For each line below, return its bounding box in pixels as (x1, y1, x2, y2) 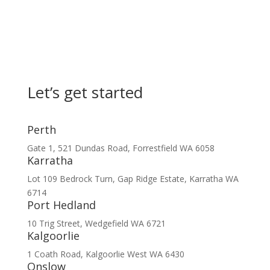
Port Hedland (27, 198, 96, 212)
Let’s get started (27, 81, 143, 103)
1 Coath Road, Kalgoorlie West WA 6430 (27, 248, 184, 260)
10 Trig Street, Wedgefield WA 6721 (27, 218, 166, 229)
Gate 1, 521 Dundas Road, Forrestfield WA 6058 (27, 142, 215, 154)
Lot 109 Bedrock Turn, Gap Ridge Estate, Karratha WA (27, 173, 239, 184)
